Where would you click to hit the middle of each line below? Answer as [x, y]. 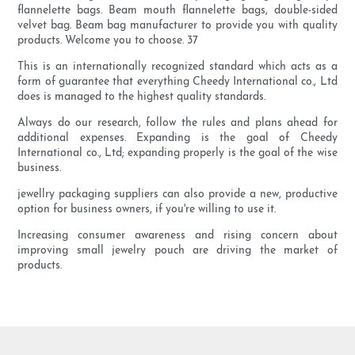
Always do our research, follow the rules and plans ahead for [177, 124]
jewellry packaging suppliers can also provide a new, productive [177, 195]
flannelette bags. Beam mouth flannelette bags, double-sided [177, 11]
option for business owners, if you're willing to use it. [147, 210]
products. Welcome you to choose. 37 [108, 41]
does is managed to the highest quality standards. [142, 97]
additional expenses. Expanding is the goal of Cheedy [177, 139]
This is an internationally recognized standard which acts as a [177, 67]
